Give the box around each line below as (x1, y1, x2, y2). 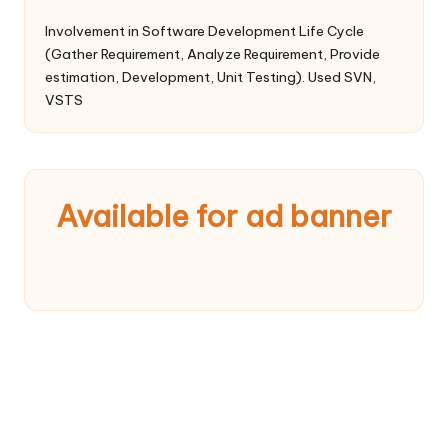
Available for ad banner (56, 196, 392, 235)
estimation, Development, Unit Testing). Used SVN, (45, 67, 376, 86)
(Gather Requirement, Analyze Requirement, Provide (45, 44, 380, 63)
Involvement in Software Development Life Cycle (45, 21, 364, 40)
